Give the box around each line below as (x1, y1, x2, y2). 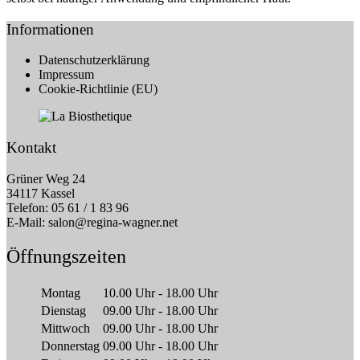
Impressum (39, 67, 94, 82)
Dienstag (41, 303, 86, 317)
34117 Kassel (6, 186, 75, 200)
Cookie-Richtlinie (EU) (39, 82, 157, 96)
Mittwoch (41, 321, 90, 335)
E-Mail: (6, 215, 48, 229)
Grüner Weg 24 (6, 171, 85, 186)
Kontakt (6, 139, 56, 157)
